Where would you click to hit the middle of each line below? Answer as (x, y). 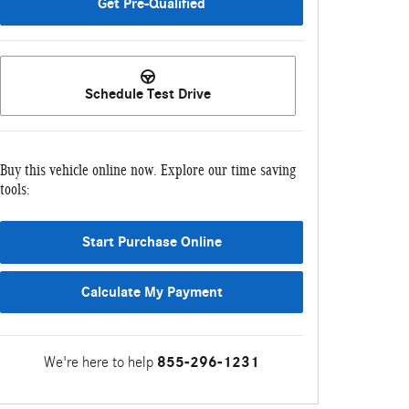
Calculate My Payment (152, 292)
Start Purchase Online (152, 241)
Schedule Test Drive (148, 94)
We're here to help (99, 362)
